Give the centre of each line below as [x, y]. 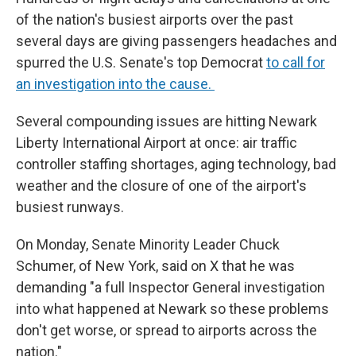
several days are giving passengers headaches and [176, 41]
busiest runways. [70, 207]
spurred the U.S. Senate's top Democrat [141, 62]
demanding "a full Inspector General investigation [170, 287]
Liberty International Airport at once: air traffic [157, 143]
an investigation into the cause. [115, 84]
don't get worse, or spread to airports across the [166, 330]
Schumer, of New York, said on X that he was [155, 266]
